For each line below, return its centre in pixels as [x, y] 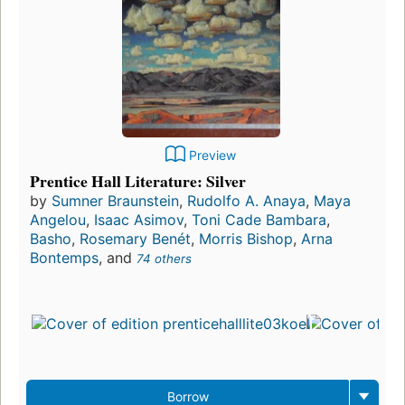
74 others [164, 259]
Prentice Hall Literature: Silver [138, 181]
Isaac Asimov [139, 220]
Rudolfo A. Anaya [246, 201]
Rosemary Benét [135, 239]
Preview [212, 155]
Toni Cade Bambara [259, 220]
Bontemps [64, 258]
